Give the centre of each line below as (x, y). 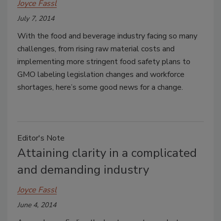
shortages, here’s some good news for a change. (100, 87)
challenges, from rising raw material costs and (96, 49)
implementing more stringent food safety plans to (104, 62)
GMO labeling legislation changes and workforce (101, 74)
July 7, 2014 (36, 18)
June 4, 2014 (37, 205)
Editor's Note (41, 138)
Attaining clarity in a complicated (107, 153)
